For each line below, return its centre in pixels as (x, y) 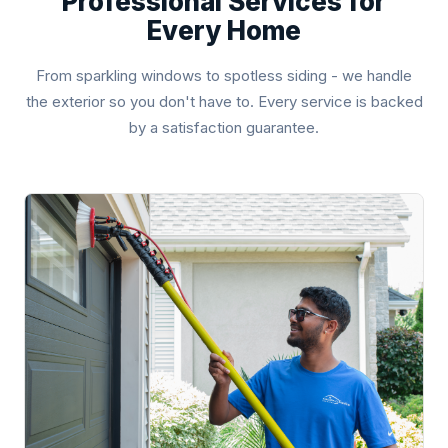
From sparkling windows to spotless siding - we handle (224, 75)
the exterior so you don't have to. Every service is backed (224, 101)
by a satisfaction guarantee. (224, 127)
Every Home (224, 30)
